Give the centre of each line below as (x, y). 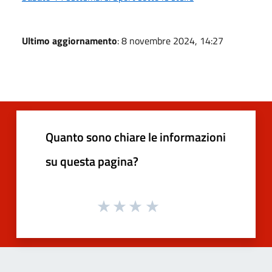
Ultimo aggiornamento (70, 40)
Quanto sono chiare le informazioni (136, 137)
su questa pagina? (92, 161)
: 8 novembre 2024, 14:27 (170, 40)
